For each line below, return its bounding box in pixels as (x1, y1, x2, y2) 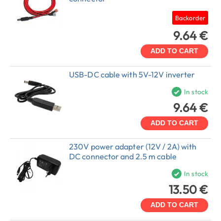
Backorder (175, 14, 205, 22)
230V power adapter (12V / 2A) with (69, 142, 197, 152)
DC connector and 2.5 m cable (69, 151, 177, 162)
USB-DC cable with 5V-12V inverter (69, 70, 195, 80)
